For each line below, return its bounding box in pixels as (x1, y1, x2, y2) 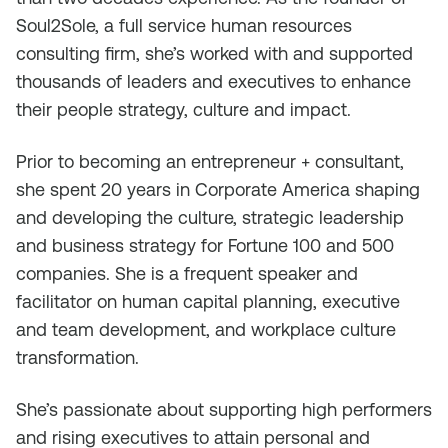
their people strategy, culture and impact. (16, 99, 351, 120)
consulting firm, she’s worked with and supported (16, 43, 413, 64)
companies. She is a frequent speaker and (16, 263, 358, 284)
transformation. (16, 347, 139, 368)
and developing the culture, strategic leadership (16, 207, 404, 228)
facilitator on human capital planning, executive (16, 291, 400, 312)
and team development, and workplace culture (16, 319, 396, 340)
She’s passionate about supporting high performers (16, 399, 432, 420)
